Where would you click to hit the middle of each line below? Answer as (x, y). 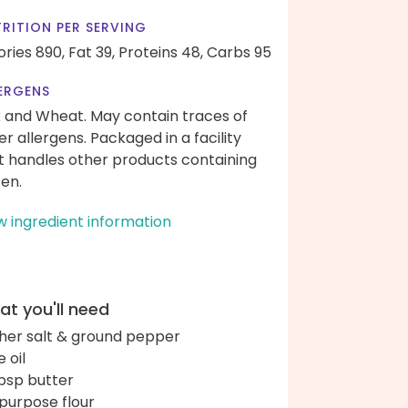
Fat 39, (92, 52)
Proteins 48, (161, 52)
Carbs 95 (239, 52)
